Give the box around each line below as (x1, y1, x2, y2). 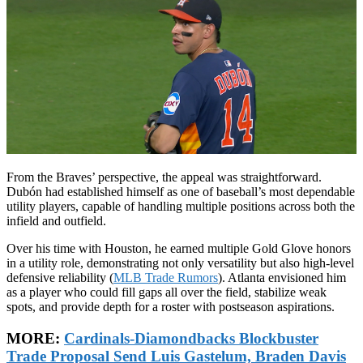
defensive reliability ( (6, 271, 113, 285)
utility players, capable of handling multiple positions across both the (6, 199, 355, 214)
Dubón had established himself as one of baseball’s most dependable (6, 185, 355, 199)
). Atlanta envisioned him (218, 271, 346, 285)
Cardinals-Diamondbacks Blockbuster (64, 330, 318, 348)
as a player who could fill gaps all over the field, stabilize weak (6, 285, 327, 300)
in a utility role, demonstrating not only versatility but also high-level (6, 256, 354, 271)
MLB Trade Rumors (113, 271, 218, 285)
